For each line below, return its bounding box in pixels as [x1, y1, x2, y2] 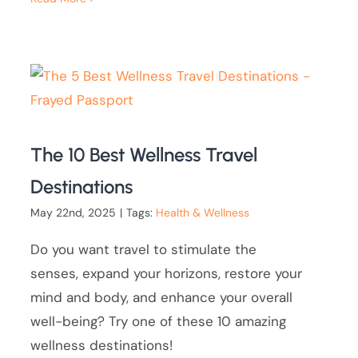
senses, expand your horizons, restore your [30, 265, 303, 283]
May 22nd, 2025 [30, 205, 117, 221]
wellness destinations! [30, 336, 173, 355]
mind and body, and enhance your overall [30, 288, 293, 307]
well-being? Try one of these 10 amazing [30, 312, 287, 331]
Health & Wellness [156, 205, 250, 221]
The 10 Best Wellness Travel [30, 143, 258, 167]
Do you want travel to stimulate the [30, 241, 257, 259]
